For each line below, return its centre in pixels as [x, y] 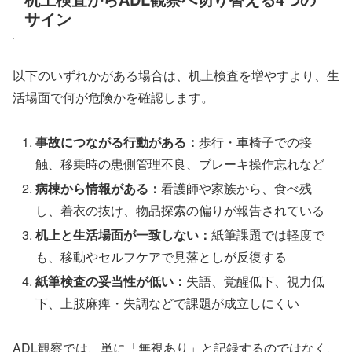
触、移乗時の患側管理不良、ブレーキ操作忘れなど [180, 163]
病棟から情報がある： [99, 188]
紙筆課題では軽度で [268, 235]
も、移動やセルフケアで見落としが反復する [161, 257]
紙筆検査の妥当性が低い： [111, 281]
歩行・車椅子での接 [256, 141]
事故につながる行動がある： [117, 141]
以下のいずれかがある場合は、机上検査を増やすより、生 [176, 75]
